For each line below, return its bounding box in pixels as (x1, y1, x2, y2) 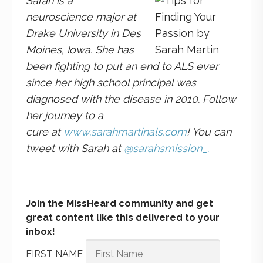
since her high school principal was (26, 76, 196, 89)
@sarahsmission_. (124, 141, 212, 154)
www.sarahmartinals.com (63, 125, 187, 138)
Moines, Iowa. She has (26, 43, 134, 56)
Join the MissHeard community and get (26, 197, 213, 209)
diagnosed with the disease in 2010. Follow (26, 92, 236, 105)
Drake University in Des (26, 26, 141, 39)
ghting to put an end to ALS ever (59, 59, 218, 72)
